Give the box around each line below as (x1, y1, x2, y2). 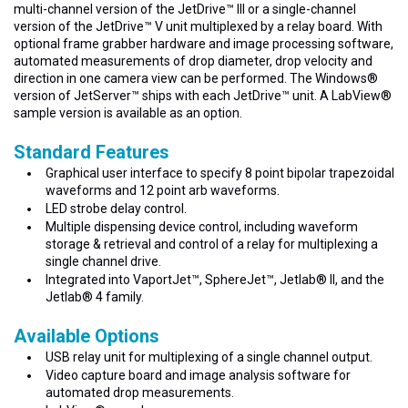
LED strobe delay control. (46, 201, 187, 216)
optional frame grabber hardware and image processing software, (14, 36, 393, 51)
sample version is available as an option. (14, 106, 242, 120)
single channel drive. (46, 254, 161, 269)
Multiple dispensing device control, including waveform (46, 219, 358, 234)
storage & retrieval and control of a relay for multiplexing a (46, 237, 378, 251)
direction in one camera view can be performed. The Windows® (14, 71, 378, 86)
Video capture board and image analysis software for (46, 368, 351, 382)
